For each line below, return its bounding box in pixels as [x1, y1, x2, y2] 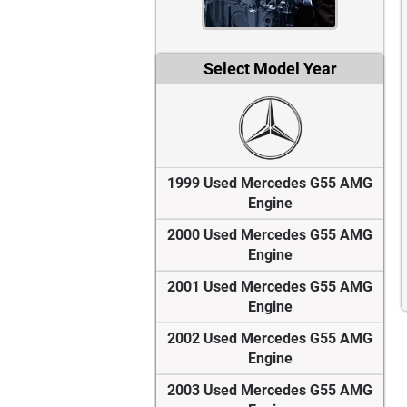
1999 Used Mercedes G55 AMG [167, 174, 372, 193]
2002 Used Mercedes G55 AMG [167, 330, 372, 348]
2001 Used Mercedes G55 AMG [167, 278, 372, 296]
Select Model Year [203, 59, 337, 79]
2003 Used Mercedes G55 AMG [167, 382, 372, 400]
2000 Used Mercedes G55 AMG [167, 226, 372, 244]
